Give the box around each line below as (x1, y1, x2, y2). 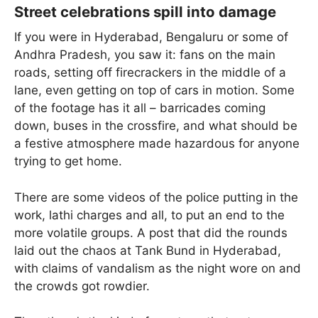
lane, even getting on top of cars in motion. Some (14, 83, 295, 98)
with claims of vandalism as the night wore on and (14, 261, 301, 275)
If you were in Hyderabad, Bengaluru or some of (14, 30, 288, 45)
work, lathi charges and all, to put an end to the (14, 207, 285, 222)
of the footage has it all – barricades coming (14, 101, 265, 116)
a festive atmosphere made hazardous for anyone (14, 136, 300, 151)
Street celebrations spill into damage (14, 2, 276, 21)
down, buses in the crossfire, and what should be (14, 119, 297, 133)
